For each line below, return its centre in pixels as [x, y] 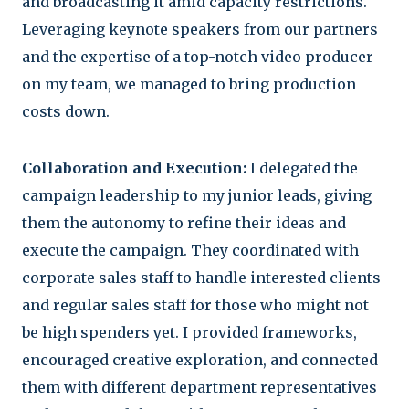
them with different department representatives [199, 387]
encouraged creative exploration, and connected [200, 359]
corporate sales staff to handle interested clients [201, 277]
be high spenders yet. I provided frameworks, [189, 332]
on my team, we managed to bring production [189, 84]
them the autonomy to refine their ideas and [184, 222]
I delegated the [302, 168]
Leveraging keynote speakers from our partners [200, 29]
